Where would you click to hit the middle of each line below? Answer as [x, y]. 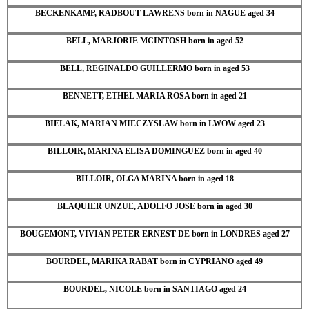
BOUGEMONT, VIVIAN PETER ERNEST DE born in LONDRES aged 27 [154, 233]
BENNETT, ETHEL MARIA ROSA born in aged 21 [154, 96]
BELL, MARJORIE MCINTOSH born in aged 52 [154, 40]
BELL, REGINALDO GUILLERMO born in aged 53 [154, 68]
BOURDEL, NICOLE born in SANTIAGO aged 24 [154, 289]
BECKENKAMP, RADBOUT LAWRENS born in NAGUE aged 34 [154, 13]
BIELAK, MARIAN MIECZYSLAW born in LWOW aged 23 [154, 123]
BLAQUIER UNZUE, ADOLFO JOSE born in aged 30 [154, 206]
